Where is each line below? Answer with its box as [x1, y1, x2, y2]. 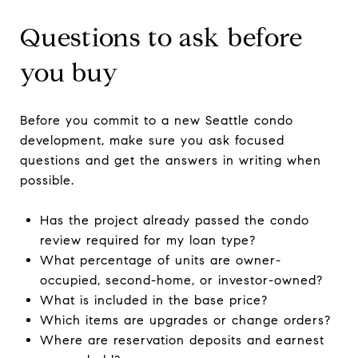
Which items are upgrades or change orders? [39, 312, 331, 328]
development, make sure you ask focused [20, 132, 284, 148]
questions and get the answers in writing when [20, 152, 321, 168]
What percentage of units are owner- [39, 252, 281, 268]
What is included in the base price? [39, 292, 268, 308]
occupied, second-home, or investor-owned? [39, 272, 323, 288]
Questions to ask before [20, 21, 303, 54]
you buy [20, 56, 118, 89]
